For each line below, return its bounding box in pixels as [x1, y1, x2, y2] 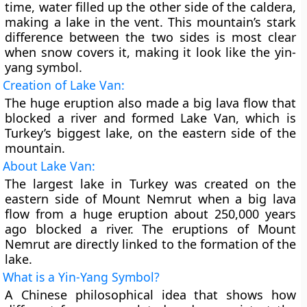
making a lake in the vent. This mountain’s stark [5, 14, 296, 30]
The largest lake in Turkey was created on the [5, 175, 296, 192]
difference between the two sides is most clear [5, 29, 296, 45]
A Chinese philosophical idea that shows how [5, 286, 296, 303]
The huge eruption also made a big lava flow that [5, 95, 296, 111]
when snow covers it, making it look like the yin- [5, 44, 296, 60]
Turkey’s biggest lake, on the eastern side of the [5, 125, 296, 141]
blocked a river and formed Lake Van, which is [5, 110, 296, 126]
